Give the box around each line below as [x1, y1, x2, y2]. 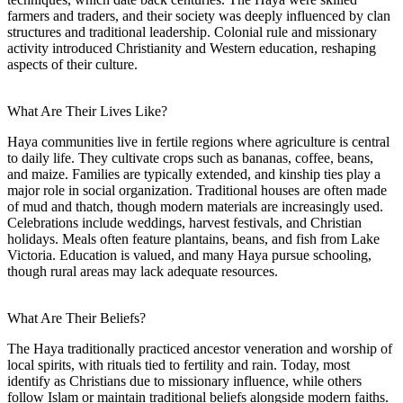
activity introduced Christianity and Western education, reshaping [7, 40, 376, 56]
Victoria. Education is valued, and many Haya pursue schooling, [7, 246, 372, 263]
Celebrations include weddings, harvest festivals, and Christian [7, 214, 362, 230]
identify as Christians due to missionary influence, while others [7, 372, 362, 389]
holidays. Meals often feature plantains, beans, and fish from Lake [7, 230, 380, 246]
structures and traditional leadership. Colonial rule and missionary [7, 23, 377, 40]
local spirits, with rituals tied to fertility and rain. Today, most [7, 356, 350, 372]
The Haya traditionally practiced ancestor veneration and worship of [7, 340, 392, 356]
